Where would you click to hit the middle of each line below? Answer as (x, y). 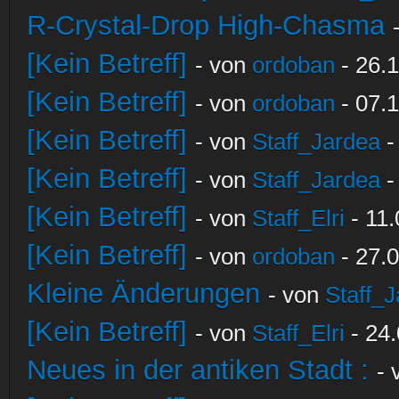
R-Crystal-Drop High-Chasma (206, 25)
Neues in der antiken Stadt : (198, 370)
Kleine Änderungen (143, 293)
